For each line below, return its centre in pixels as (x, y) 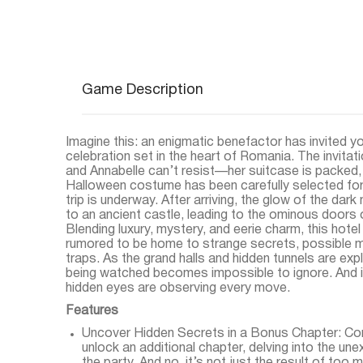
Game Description (142, 90)
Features (92, 311)
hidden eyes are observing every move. (177, 288)
